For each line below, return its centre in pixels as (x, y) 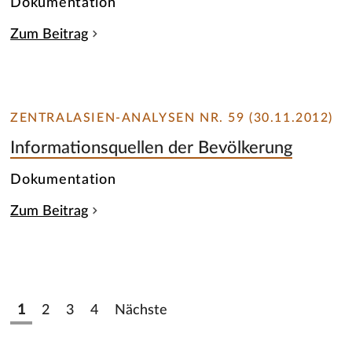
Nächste (141, 310)
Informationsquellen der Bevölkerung (152, 148)
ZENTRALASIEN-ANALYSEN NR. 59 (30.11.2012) (172, 117)
